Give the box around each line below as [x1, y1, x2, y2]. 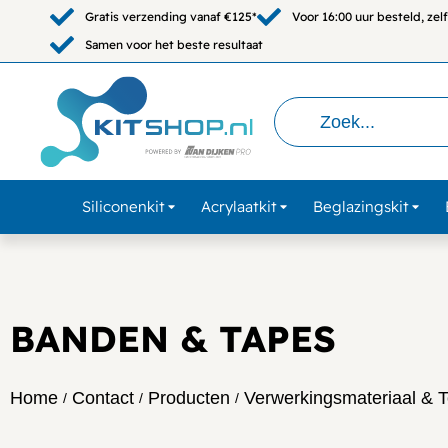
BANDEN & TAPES [10, 315, 336, 361]
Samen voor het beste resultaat [85, 37, 263, 53]
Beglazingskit [312, 196, 409, 216]
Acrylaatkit [200, 196, 277, 216]
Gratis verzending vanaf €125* [85, 9, 257, 25]
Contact [72, 387, 134, 408]
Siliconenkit [81, 196, 165, 216]
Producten [148, 387, 230, 408]
